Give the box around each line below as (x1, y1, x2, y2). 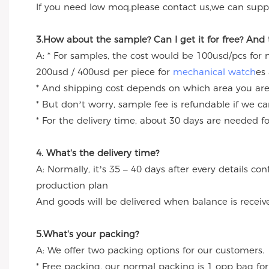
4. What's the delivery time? (36, 147, 159, 159)
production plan (36, 180, 111, 192)
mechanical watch (173, 66, 256, 78)
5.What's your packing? (36, 228, 139, 240)
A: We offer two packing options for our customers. (36, 244, 264, 256)
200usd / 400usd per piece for (36, 66, 173, 78)
